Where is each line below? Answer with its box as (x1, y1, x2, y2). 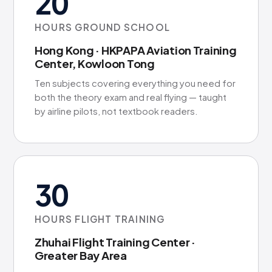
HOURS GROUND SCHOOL (35, 21, 171, 33)
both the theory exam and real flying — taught (35, 92, 226, 103)
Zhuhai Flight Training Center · (35, 235, 195, 249)
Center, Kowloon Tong (35, 56, 155, 70)
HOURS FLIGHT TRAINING (35, 213, 165, 225)
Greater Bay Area (35, 248, 127, 262)
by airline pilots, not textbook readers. (35, 106, 198, 117)
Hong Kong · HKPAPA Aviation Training (35, 43, 237, 57)
